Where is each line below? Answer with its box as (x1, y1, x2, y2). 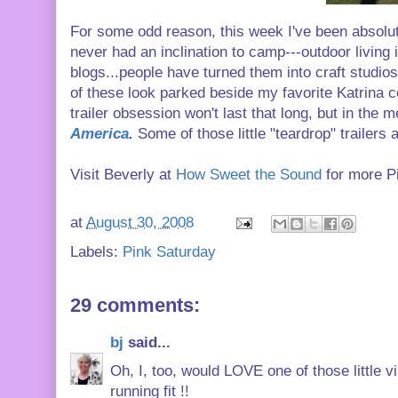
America (70, 125, 129, 142)
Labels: (70, 243, 123, 260)
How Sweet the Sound (176, 166, 326, 183)
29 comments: (70, 294, 200, 316)
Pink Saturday (123, 243, 216, 260)
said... (123, 334, 171, 351)
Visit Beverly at (70, 166, 176, 183)
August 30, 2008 (86, 214, 194, 232)
